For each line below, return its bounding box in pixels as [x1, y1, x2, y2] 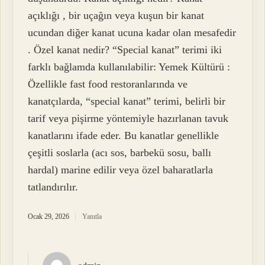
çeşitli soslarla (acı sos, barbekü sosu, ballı [28, 146, 212, 159]
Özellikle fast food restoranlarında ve [28, 77, 188, 90]
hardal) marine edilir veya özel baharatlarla [28, 163, 214, 176]
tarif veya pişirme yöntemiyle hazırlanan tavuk [28, 112, 229, 124]
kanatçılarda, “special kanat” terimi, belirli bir [28, 95, 226, 107]
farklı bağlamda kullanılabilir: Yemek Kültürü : [28, 60, 231, 73]
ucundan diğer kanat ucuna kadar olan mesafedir [28, 26, 237, 38]
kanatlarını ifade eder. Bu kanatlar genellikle [28, 129, 219, 141]
